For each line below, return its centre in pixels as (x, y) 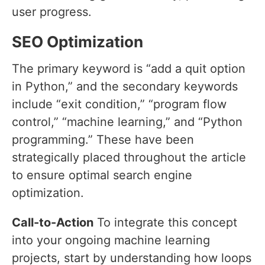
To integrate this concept (165, 223)
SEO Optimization (77, 42)
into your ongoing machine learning (111, 240)
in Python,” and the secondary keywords (125, 87)
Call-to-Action (53, 223)
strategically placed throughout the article (129, 158)
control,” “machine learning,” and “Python (127, 122)
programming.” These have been (103, 140)
